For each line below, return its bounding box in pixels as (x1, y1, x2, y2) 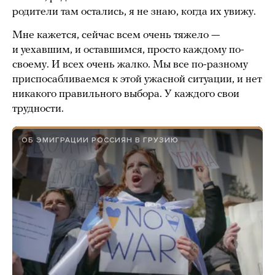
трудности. (12, 103, 64, 115)
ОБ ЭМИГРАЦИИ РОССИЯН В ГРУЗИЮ (21, 135, 179, 144)
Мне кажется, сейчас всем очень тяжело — (12, 29, 220, 41)
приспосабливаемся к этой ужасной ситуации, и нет (12, 73, 262, 85)
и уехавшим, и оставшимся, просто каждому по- (12, 44, 244, 56)
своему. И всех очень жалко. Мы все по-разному (12, 58, 248, 71)
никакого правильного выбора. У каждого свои (12, 88, 239, 100)
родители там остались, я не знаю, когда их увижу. (12, 6, 258, 18)
